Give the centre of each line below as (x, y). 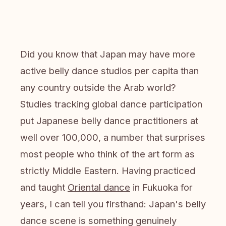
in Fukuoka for (161, 187)
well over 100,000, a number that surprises (113, 137)
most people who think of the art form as (107, 154)
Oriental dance (99, 187)
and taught (44, 187)
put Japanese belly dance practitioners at (109, 121)
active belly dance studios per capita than (109, 71)
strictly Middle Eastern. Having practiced (108, 171)
